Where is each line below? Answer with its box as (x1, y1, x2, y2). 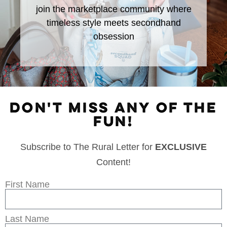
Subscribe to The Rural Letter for (20, 141, 155, 152)
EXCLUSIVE (155, 141, 207, 152)
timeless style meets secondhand (46, 18, 181, 28)
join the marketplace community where (35, 4, 192, 15)
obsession (93, 31, 134, 42)
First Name (5, 179, 50, 190)
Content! (96, 157, 131, 167)
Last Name (5, 213, 49, 224)
